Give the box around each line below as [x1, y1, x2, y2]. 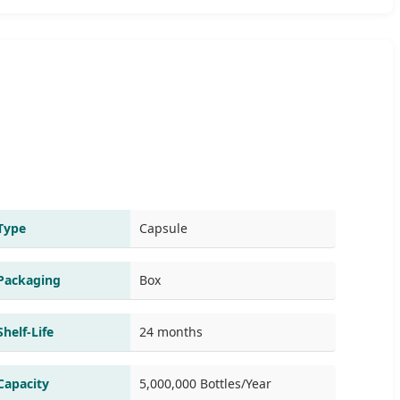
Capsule [139, 219, 187, 237]
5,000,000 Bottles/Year [139, 374, 271, 392]
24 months [139, 322, 203, 340]
